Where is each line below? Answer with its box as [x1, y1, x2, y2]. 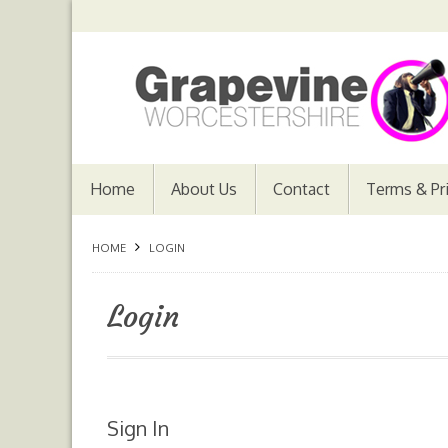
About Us [171, 179, 237, 199]
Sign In [107, 415, 169, 441]
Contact [273, 179, 330, 199]
